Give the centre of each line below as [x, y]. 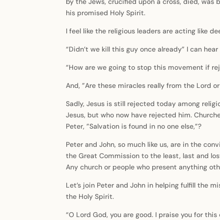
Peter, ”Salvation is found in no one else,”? [134, 126]
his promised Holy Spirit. [106, 13]
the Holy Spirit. [90, 197]
